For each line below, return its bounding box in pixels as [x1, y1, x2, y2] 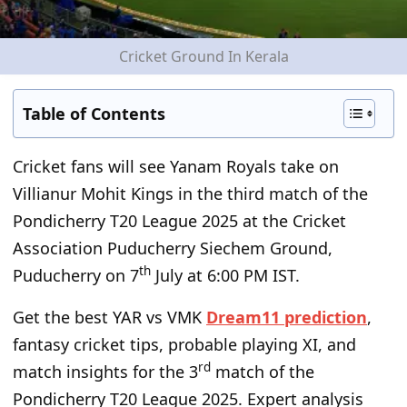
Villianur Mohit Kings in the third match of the [13, 183, 368, 205]
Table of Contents [23, 103, 165, 125]
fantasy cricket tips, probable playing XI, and [13, 333, 356, 356]
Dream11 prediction [206, 306, 367, 329]
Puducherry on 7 [13, 264, 139, 287]
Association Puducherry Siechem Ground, [13, 237, 333, 260]
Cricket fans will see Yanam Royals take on [13, 155, 339, 178]
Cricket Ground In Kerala [118, 46, 289, 67]
